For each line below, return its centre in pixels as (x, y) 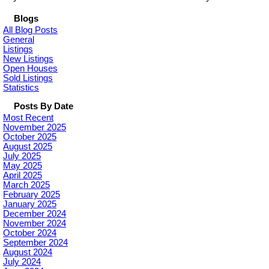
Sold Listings (28, 78)
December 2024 (35, 214)
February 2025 (32, 195)
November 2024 (35, 223)
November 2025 (35, 127)
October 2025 (30, 137)
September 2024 (35, 243)
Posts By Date (44, 106)
